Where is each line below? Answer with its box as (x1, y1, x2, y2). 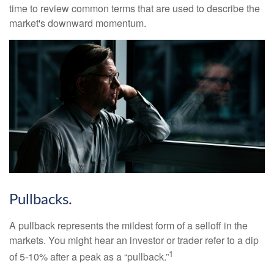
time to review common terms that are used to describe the (9, 1, 260, 15)
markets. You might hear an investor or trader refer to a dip (9, 233, 259, 248)
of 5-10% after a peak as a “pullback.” (9, 250, 169, 264)
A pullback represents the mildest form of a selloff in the (9, 218, 248, 233)
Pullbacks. (9, 193, 72, 208)
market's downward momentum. (9, 16, 146, 30)
